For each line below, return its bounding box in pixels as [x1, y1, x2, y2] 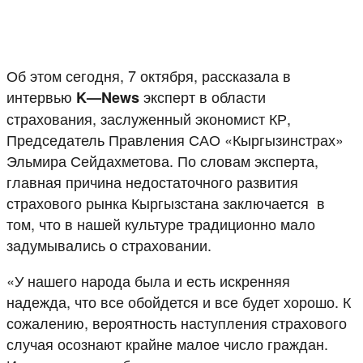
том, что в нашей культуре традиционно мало [6, 212, 315, 234]
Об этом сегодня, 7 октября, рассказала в [6, 64, 291, 86]
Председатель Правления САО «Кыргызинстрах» [6, 128, 344, 150]
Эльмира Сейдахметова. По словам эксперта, [6, 149, 318, 171]
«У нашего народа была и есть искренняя [6, 269, 290, 291]
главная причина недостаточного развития [6, 170, 298, 192]
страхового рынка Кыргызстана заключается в [6, 191, 325, 213]
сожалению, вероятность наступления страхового [6, 311, 347, 333]
